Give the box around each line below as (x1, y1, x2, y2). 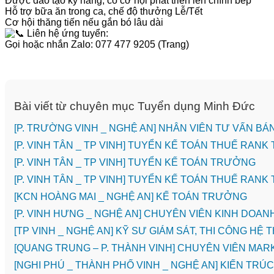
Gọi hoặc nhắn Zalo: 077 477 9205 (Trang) (5, 39, 189, 50)
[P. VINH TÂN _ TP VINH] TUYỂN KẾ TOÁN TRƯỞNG (14, 157, 256, 168)
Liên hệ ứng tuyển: (24, 28, 108, 39)
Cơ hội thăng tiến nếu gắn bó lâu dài (5, 17, 163, 28)
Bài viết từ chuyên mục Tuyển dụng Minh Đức (14, 100, 255, 113)
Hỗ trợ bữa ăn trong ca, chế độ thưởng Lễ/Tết (5, 6, 202, 17)
